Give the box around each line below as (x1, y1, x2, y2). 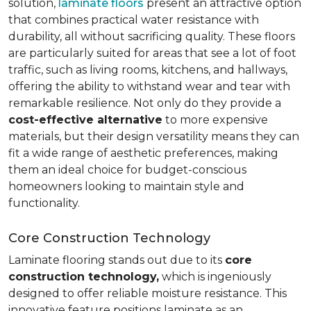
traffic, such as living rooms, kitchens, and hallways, (8, 63, 287, 76)
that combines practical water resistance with (8, 13, 259, 26)
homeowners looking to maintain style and (8, 180, 244, 193)
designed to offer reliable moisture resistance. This (8, 287, 287, 300)
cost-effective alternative (8, 113, 162, 126)
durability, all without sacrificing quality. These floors (8, 30, 295, 43)
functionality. (8, 196, 80, 210)
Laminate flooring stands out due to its (8, 253, 225, 267)
